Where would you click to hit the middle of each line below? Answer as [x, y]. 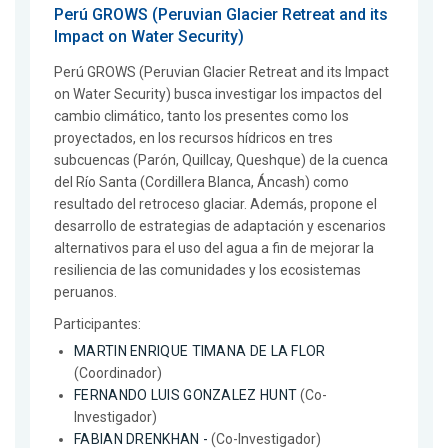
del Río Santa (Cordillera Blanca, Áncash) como [201, 182]
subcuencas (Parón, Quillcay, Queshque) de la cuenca [221, 160]
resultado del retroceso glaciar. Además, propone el [215, 204]
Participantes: [97, 324]
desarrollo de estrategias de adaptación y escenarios [220, 226]
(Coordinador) [118, 373]
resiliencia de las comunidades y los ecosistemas [207, 270]
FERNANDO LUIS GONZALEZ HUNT [186, 395]
